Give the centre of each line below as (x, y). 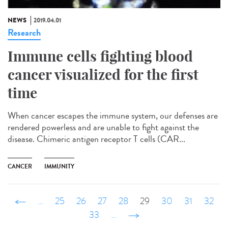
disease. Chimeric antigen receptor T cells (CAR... (96, 139)
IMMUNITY (59, 166)
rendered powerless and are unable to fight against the (103, 127)
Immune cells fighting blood (100, 56)
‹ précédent (46, 201)
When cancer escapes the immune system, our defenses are (113, 115)
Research (24, 32)
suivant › (143, 215)
